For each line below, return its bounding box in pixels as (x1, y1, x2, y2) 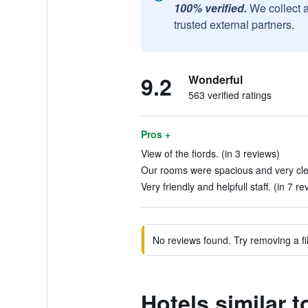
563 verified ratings (188, 88, 272, 102)
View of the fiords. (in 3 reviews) (140, 146, 280, 160)
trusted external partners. (173, 16, 294, 32)
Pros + (140, 127, 170, 141)
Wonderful (188, 71, 243, 87)
